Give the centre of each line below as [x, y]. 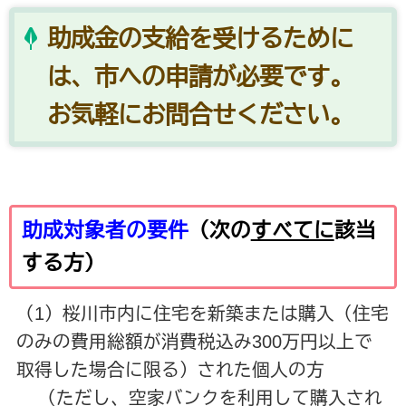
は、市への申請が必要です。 [200, 77]
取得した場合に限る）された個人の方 [170, 370]
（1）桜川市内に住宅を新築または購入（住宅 [202, 314]
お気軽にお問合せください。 [200, 115]
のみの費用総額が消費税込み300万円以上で [194, 342]
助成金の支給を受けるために [200, 39]
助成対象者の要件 [105, 231]
